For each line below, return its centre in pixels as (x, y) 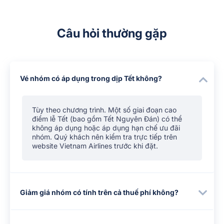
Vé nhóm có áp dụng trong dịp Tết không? (91, 78)
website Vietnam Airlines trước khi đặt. (95, 145)
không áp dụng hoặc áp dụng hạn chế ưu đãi (106, 127)
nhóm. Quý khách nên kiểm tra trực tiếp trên (104, 136)
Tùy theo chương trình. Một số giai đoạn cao (104, 109)
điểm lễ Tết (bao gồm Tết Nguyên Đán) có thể (107, 118)
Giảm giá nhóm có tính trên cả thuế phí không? (99, 192)
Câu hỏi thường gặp (112, 33)
